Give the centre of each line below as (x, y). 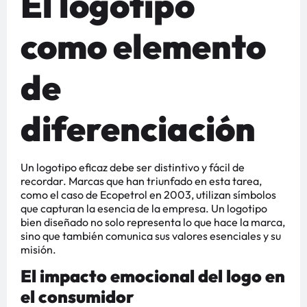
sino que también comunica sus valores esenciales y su (151, 235)
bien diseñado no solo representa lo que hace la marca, (153, 222)
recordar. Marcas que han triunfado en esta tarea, (141, 181)
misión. (38, 249)
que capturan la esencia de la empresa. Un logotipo (144, 208)
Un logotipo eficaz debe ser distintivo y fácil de (133, 167)
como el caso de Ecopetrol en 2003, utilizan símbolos (148, 194)
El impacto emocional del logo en (153, 277)
